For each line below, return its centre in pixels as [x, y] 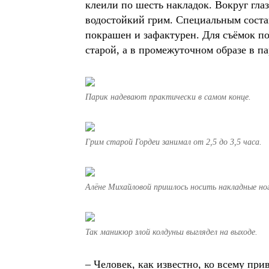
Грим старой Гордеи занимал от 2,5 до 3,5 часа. [174, 142]
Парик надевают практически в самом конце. [168, 97]
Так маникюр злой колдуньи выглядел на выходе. [171, 232]
